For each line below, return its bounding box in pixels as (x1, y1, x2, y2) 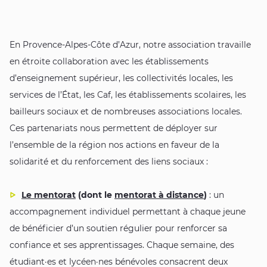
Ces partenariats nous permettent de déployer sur (10, 123, 218, 134)
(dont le (76, 190, 114, 201)
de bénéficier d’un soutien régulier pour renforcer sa (10, 223, 227, 234)
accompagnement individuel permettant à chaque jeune (10, 206, 246, 218)
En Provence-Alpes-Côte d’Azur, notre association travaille (10, 39, 251, 51)
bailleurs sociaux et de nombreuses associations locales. (10, 106, 242, 117)
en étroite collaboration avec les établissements (10, 56, 209, 67)
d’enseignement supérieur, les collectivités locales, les (10, 73, 233, 84)
